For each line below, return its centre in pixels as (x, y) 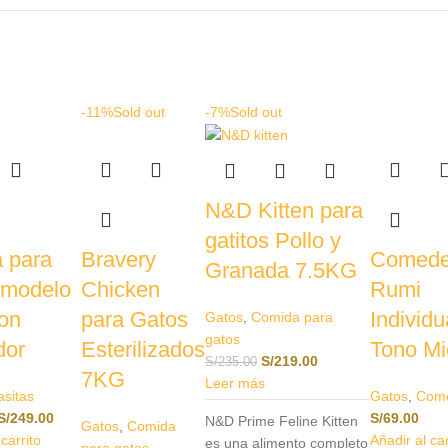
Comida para (291, 316)
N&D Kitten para (283, 210)
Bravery (118, 259)
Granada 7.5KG (280, 270)
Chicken (120, 289)
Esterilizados (142, 349)
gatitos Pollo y (272, 240)
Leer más (234, 382)
